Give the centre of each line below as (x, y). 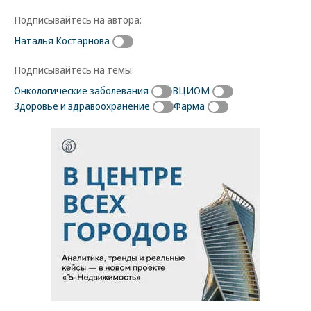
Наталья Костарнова (62, 40)
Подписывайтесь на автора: (78, 19)
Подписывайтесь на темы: (74, 69)
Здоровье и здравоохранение (82, 105)
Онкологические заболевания (81, 90)
